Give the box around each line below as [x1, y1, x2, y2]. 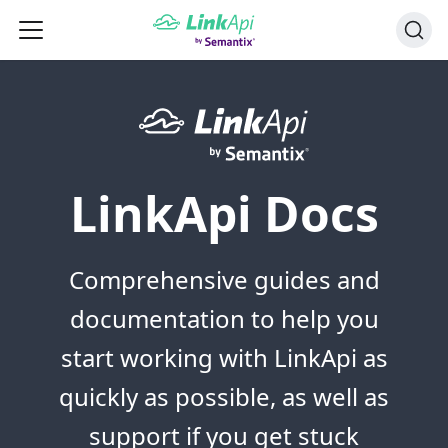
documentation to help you [69, 302, 379, 336]
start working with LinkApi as [60, 341, 388, 375]
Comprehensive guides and [68, 263, 380, 297]
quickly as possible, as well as [59, 380, 389, 414]
